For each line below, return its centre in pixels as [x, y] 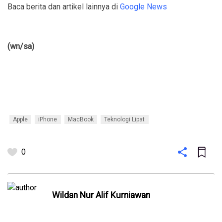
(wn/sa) [21, 47]
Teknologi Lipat [125, 120]
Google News [143, 7]
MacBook [81, 120]
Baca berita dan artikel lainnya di [64, 7]
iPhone [48, 120]
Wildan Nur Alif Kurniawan [101, 195]
